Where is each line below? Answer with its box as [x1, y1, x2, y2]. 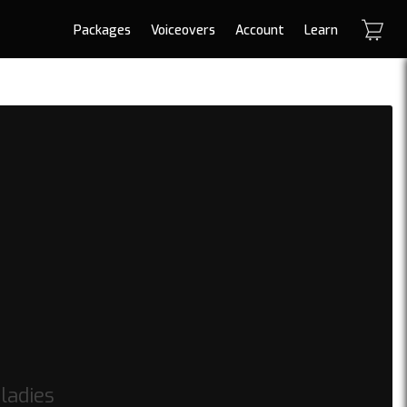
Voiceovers [151, 21, 215, 39]
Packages [74, 21, 131, 39]
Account [235, 21, 284, 39]
